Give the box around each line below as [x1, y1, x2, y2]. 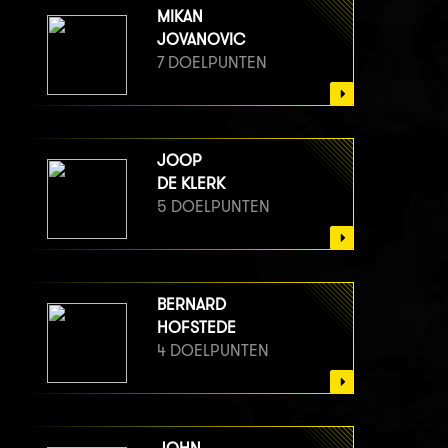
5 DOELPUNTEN [157, 197, 270, 217]
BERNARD [157, 295, 226, 315]
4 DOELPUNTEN [157, 341, 269, 361]
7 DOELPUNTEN [157, 53, 267, 73]
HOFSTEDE [157, 318, 236, 338]
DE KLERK [157, 174, 225, 194]
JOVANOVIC [157, 30, 245, 50]
